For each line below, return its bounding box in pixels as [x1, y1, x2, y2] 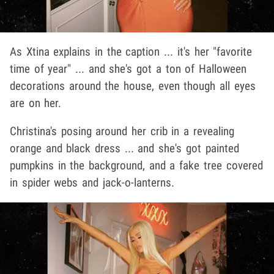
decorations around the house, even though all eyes [10, 78, 256, 93]
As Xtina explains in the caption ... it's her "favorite [10, 44, 253, 59]
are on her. [10, 95, 62, 110]
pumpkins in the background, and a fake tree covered [10, 158, 263, 172]
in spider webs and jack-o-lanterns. [10, 175, 174, 190]
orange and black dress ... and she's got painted [10, 141, 239, 155]
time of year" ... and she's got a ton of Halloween [10, 61, 246, 76]
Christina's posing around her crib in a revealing [10, 124, 234, 138]
